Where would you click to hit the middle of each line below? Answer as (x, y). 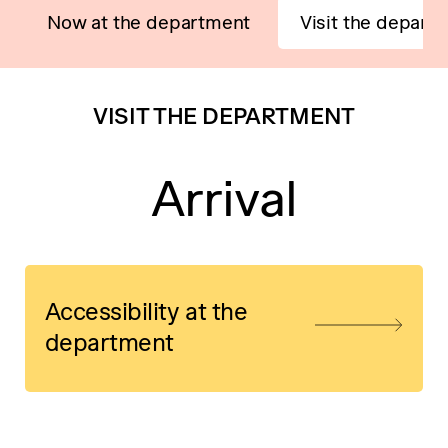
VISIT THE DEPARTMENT (224, 116)
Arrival (224, 198)
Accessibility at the (146, 311)
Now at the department (149, 22)
